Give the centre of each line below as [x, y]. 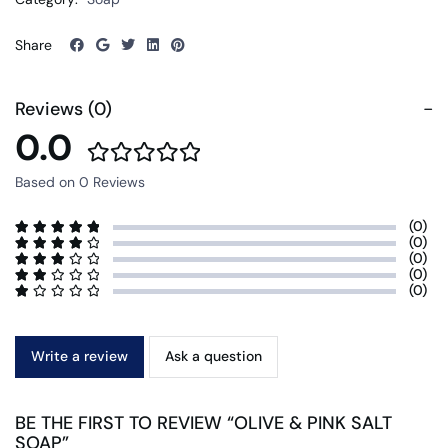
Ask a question [213, 355]
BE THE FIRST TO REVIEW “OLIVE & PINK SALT [203, 422]
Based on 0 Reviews [80, 181]
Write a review [79, 355]
